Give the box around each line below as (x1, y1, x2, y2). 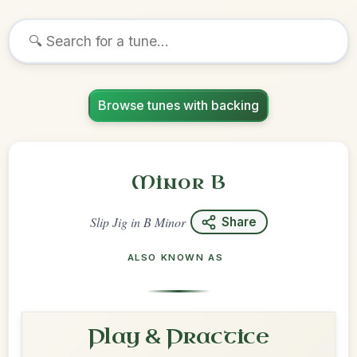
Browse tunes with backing (98, 97, 259, 113)
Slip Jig (89, 214, 127, 230)
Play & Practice (87, 323, 270, 351)
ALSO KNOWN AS (127, 252, 224, 263)
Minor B (131, 170, 226, 195)
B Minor (143, 214, 186, 230)
